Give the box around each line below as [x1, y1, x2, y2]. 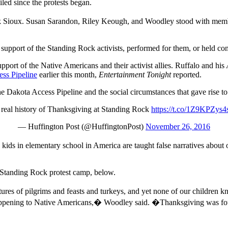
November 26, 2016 [146, 122, 210, 131]
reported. [171, 70, 202, 79]
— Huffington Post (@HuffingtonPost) [18, 122, 146, 131]
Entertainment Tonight [99, 70, 171, 79]
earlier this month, [37, 70, 99, 79]
